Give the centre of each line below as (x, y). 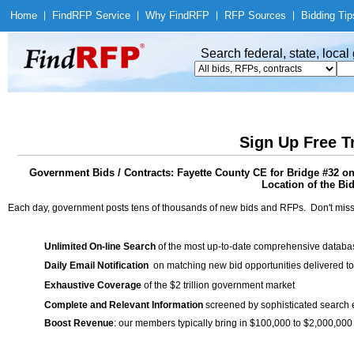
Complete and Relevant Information (124, 305)
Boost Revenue (79, 323)
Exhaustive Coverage (93, 285)
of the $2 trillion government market (218, 285)
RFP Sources (255, 15)
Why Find (167, 15)
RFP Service (101, 15)
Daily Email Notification (96, 265)
